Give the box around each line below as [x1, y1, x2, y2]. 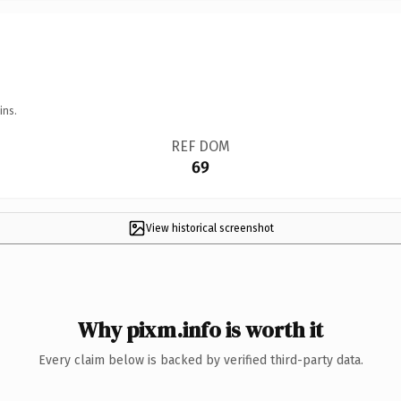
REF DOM [170, 137, 230, 155]
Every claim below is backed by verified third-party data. [38, 352, 363, 368]
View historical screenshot [145, 221, 274, 235]
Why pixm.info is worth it [78, 314, 323, 345]
